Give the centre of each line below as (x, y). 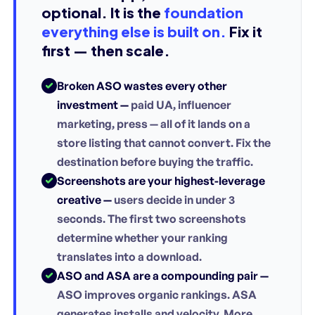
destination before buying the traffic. (155, 161)
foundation (204, 12)
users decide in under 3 (173, 199)
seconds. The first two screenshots (152, 218)
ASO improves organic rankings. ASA (157, 294)
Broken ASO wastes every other (142, 85)
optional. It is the (103, 12)
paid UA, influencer (180, 104)
